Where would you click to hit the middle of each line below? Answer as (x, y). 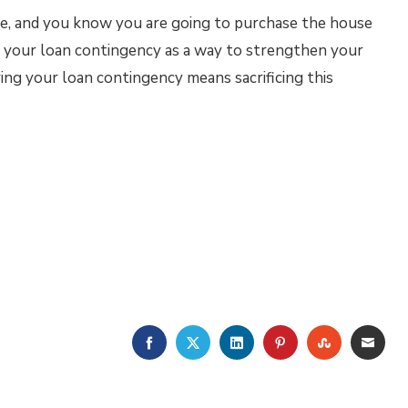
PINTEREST (328, 342)
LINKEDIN (276, 342)
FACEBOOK (194, 342)
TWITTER (235, 342)
